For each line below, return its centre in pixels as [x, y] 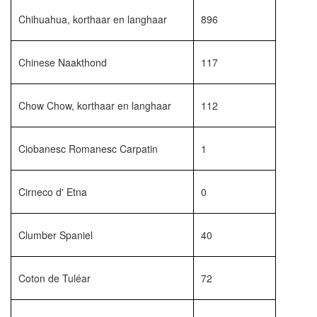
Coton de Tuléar [54, 278]
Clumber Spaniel [56, 235]
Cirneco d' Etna [53, 192]
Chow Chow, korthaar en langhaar [95, 105]
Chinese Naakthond [63, 62]
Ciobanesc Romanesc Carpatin [88, 149]
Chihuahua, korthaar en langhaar [93, 19]
